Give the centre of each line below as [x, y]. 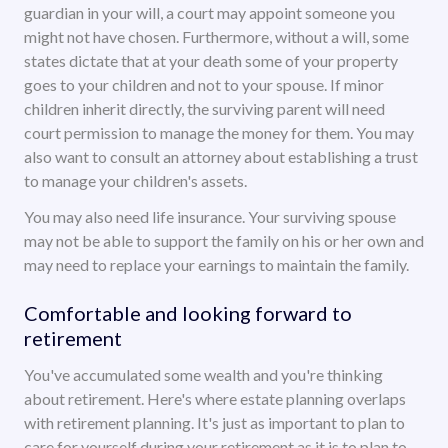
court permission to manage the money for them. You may [219, 133]
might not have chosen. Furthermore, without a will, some [216, 37]
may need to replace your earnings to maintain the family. [216, 265]
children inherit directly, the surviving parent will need [204, 109]
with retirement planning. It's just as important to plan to [214, 423]
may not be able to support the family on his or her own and [224, 241]
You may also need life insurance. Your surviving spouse [210, 217]
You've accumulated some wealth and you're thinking [203, 375]
